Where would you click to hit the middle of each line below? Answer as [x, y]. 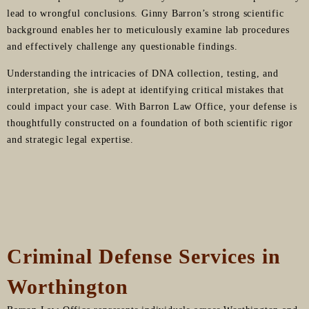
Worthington [68, 286]
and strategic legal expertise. [71, 139]
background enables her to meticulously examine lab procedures [148, 30]
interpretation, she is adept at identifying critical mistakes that [146, 90]
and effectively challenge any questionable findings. [122, 46]
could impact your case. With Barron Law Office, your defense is [152, 106]
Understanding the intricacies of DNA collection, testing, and [143, 73]
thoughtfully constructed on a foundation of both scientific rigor [150, 123]
